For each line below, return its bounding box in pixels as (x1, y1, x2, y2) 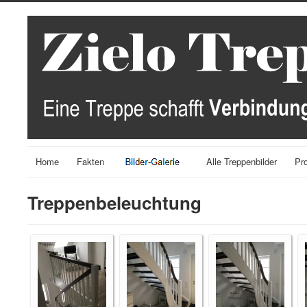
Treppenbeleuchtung (27, 190, 201, 215)
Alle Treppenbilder (206, 155, 277, 168)
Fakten (77, 155, 104, 168)
